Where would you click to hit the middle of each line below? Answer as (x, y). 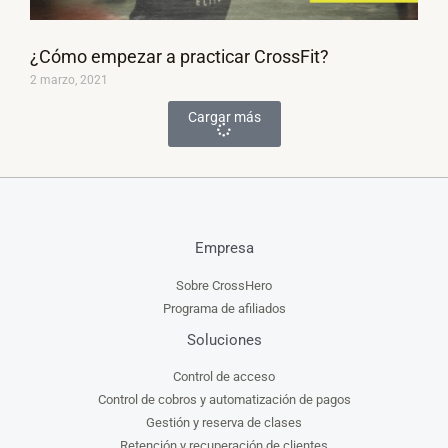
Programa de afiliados (224, 308)
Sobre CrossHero (224, 285)
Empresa (224, 248)
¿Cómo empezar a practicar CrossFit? (179, 57)
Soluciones (224, 339)
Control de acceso (224, 377)
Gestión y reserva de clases (224, 423)
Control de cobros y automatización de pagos (224, 400)
